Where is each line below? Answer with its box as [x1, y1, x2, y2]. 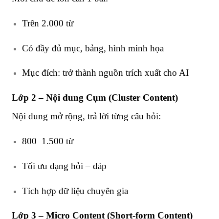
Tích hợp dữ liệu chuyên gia [22, 185, 128, 196]
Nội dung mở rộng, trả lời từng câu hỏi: [12, 111, 161, 122]
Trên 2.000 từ [22, 18, 73, 28]
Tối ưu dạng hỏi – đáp [22, 160, 107, 171]
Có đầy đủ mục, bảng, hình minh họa [22, 43, 164, 53]
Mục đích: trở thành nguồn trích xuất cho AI [22, 67, 189, 78]
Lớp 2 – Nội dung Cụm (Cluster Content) [12, 92, 178, 103]
